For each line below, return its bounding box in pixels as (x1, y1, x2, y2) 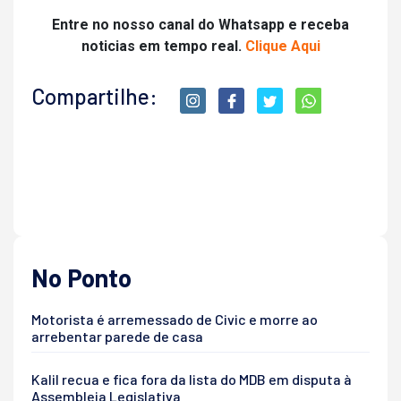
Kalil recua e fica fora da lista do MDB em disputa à (31, 371, 352, 388)
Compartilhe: (31, 83, 158, 110)
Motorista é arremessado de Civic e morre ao (31, 311, 318, 328)
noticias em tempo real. (81, 38, 245, 55)
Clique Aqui (244, 38, 320, 55)
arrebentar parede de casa (31, 328, 203, 346)
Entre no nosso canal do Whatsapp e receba (52, 16, 349, 34)
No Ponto (31, 262, 132, 294)
